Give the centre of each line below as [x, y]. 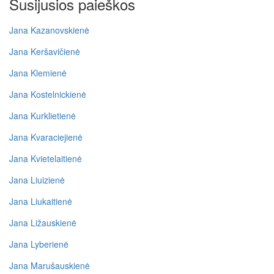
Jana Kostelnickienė [48, 94]
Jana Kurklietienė [43, 116]
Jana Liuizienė [37, 180]
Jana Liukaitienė [41, 202]
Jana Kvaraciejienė [46, 137]
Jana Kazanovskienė [49, 30]
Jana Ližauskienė [43, 223]
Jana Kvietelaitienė [46, 159]
